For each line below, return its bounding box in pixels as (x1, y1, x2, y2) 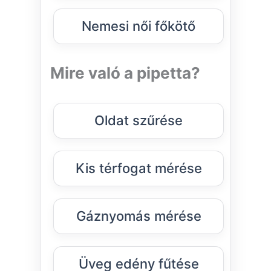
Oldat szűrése (94, 113, 183, 129)
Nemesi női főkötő (82, 18, 195, 34)
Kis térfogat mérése (75, 160, 202, 177)
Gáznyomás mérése (76, 208, 201, 224)
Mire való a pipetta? (50, 64, 200, 83)
